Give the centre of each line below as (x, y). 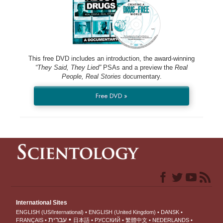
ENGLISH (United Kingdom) (122, 212)
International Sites (42, 203)
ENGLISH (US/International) (50, 212)
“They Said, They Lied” (68, 68)
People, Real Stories (91, 77)
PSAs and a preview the (138, 68)
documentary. (141, 77)
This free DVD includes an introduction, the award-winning (111, 59)
